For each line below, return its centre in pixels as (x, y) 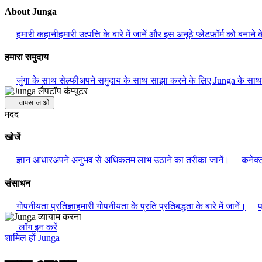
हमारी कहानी (37, 35)
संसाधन (18, 183)
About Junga (31, 11)
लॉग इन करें (37, 227)
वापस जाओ (34, 102)
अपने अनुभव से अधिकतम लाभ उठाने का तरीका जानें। (141, 160)
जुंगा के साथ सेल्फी (48, 80)
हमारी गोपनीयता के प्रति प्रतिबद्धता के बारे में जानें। (161, 206)
